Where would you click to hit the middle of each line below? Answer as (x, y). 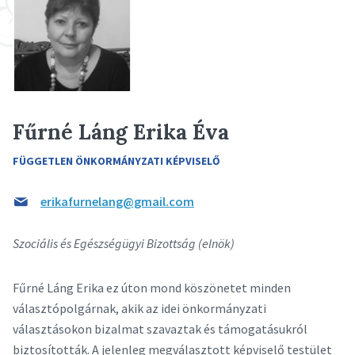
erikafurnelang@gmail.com (117, 202)
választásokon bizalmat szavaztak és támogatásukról (160, 329)
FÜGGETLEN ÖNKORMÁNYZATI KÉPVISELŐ (116, 161)
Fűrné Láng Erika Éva (121, 132)
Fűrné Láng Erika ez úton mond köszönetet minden (152, 288)
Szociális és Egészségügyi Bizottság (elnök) (124, 244)
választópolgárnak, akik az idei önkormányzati (139, 309)
